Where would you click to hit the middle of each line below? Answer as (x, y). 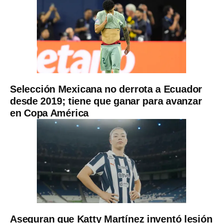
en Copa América (50, 113)
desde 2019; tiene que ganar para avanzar (106, 101)
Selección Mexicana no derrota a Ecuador (106, 89)
